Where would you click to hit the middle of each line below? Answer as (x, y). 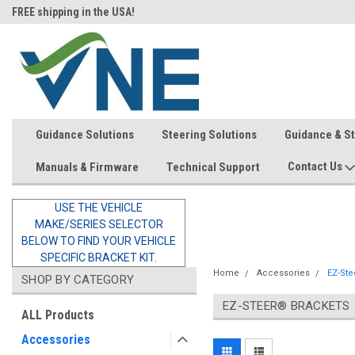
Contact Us (316, 166)
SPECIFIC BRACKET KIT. (99, 258)
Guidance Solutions (85, 135)
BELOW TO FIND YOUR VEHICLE (99, 241)
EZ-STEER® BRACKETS (286, 306)
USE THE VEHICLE (99, 208)
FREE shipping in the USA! (73, 12)
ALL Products (58, 315)
